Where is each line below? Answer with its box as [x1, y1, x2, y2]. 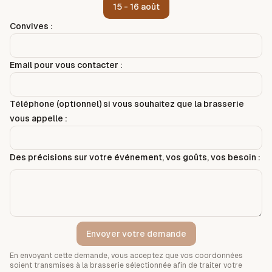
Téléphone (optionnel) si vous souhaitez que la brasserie [10, 99, 244, 109]
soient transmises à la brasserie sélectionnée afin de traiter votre [10, 261, 242, 270]
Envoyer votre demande [86, 229, 186, 239]
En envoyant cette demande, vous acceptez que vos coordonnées [10, 251, 243, 260]
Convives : [10, 21, 53, 31]
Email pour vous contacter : [10, 60, 123, 70]
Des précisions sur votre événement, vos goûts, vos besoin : [10, 152, 260, 162]
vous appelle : [10, 114, 67, 123]
